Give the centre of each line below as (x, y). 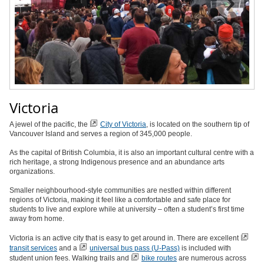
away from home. (37, 218)
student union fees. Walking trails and (70, 258)
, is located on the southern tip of (198, 124)
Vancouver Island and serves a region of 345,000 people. (101, 133)
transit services (33, 248)
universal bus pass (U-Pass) (135, 248)
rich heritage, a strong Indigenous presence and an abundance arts (117, 162)
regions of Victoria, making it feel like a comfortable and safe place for (120, 199)
